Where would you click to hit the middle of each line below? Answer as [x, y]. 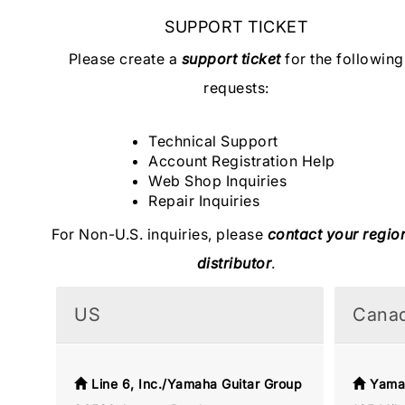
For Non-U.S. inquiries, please [160, 234]
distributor [234, 263]
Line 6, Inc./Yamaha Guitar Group [197, 383]
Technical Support [213, 141]
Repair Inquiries [204, 200]
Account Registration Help [242, 160]
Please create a [125, 58]
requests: [236, 87]
